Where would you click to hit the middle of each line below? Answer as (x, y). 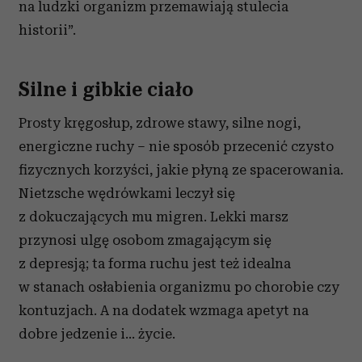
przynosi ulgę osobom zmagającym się (145, 240)
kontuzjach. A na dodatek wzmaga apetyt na (164, 310)
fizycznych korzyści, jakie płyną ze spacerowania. (181, 170)
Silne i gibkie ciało (106, 90)
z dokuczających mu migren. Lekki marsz (154, 217)
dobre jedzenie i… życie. (97, 334)
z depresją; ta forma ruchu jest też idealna (155, 263)
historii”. (47, 30)
